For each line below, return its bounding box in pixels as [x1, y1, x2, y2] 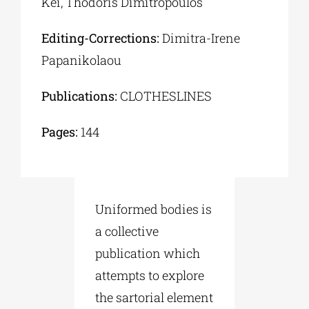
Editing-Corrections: [41, 29, 159, 46]
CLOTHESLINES [117, 87, 212, 104]
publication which [94, 244, 200, 261]
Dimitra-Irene [159, 29, 240, 46]
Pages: [41, 123, 78, 140]
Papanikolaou [41, 51, 121, 68]
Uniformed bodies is [94, 200, 212, 217]
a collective [94, 222, 159, 239]
